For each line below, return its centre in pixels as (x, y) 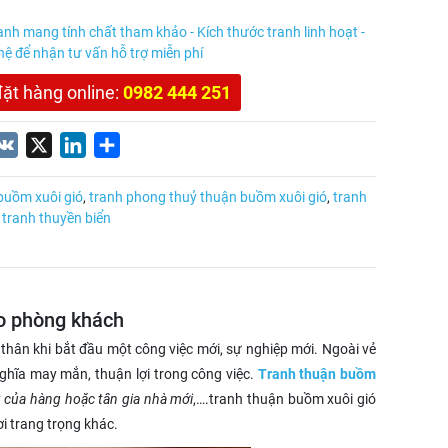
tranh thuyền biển (56, 217)
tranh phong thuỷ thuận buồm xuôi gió (208, 196)
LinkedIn (116, 144)
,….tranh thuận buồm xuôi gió (285, 398)
